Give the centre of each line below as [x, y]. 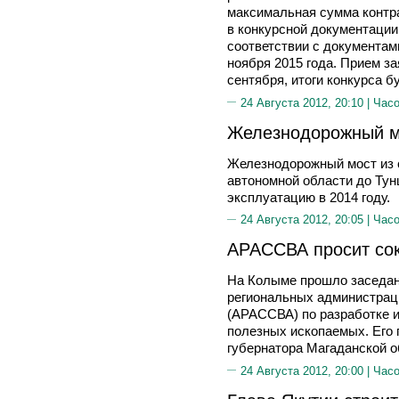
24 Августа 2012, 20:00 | [307, 370]
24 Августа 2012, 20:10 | [307, 102]
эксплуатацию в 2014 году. [309, 197]
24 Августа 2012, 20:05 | [307, 220]
